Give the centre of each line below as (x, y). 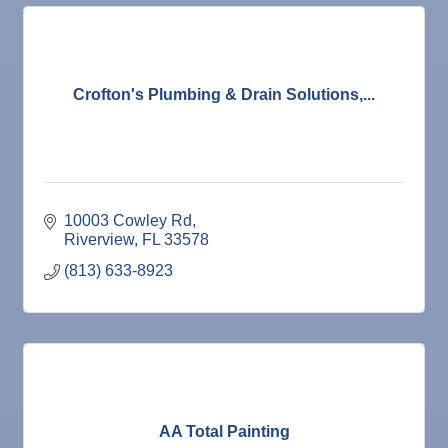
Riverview (99, 240)
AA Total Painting (224, 431)
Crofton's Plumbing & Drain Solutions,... (224, 94)
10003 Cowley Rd (128, 221)
